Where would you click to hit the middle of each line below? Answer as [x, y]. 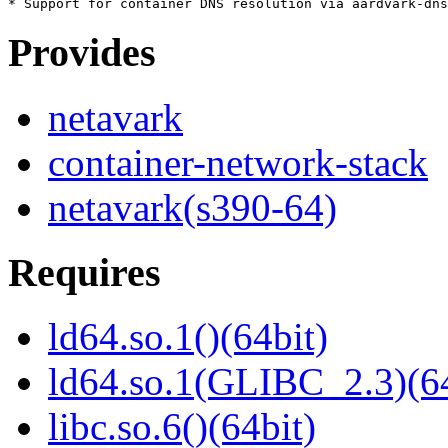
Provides [82, 53]
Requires [84, 272]
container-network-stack [238, 163]
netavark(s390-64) [192, 208]
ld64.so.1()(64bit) [188, 337]
